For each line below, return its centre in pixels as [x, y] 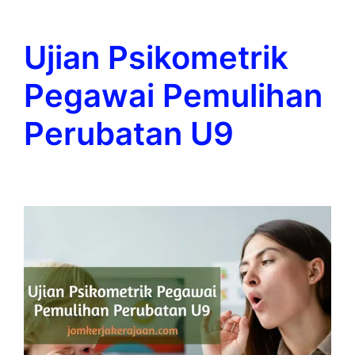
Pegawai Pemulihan [173, 96]
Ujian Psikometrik [156, 58]
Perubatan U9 [129, 134]
